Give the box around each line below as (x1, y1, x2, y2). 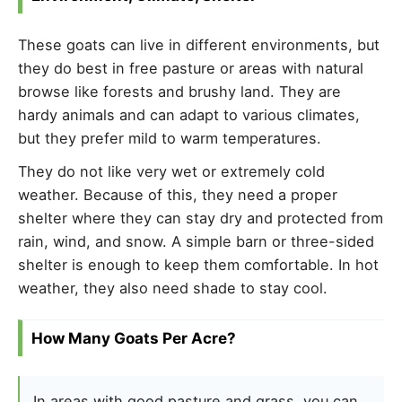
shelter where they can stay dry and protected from (18, 208, 383, 227)
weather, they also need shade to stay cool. (18, 278, 328, 297)
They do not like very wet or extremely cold (18, 162, 325, 180)
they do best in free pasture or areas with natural (18, 58, 363, 77)
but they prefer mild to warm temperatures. (18, 128, 321, 147)
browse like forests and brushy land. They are (18, 82, 341, 100)
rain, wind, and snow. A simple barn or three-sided (18, 232, 374, 250)
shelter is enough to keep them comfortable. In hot (18, 255, 379, 274)
